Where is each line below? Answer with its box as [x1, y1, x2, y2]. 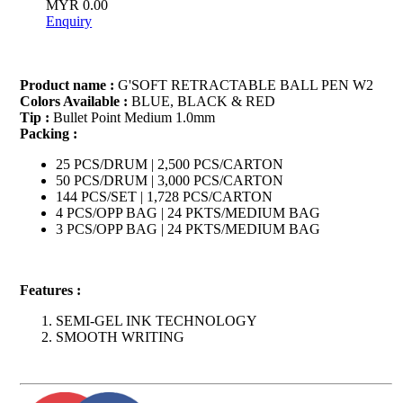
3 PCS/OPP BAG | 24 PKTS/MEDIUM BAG [55, 221, 320, 237]
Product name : [19, 77, 114, 94]
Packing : [19, 126, 77, 142]
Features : [19, 282, 81, 299]
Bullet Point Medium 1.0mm [49, 110, 215, 126]
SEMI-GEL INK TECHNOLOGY [55, 313, 257, 329]
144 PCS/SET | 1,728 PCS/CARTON [55, 189, 273, 205]
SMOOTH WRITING [55, 329, 184, 345]
